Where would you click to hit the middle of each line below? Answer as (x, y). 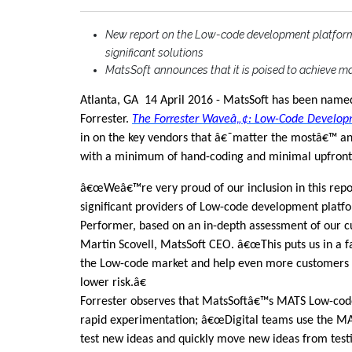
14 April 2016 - (182, 101)
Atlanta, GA (111, 101)
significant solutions (154, 53)
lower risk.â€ (115, 283)
